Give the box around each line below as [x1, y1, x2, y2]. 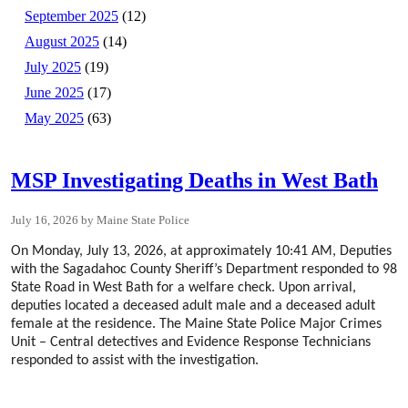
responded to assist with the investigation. [11, 352, 259, 368]
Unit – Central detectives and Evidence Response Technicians [11, 334, 371, 350]
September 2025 [25, 7, 118, 24]
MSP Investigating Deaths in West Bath [11, 168, 378, 192]
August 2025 [25, 33, 99, 49]
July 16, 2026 [11, 212, 78, 227]
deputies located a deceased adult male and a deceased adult [11, 298, 375, 313]
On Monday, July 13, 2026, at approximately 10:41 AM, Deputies [11, 243, 392, 259]
